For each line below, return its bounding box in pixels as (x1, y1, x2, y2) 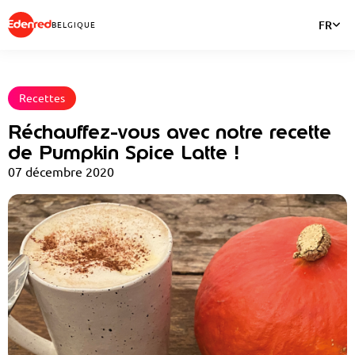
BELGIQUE (52, 21, 96, 30)
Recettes (19, 91, 65, 105)
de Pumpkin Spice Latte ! (8, 139, 239, 165)
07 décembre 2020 (8, 164, 114, 179)
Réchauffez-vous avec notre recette (8, 118, 331, 144)
